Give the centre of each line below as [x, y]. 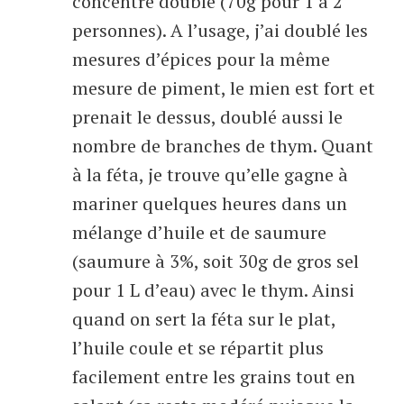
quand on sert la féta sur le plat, [204, 319]
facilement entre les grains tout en [214, 376]
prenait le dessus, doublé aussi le [207, 117]
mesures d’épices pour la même [201, 59]
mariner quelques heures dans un [210, 203]
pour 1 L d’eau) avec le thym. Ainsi [213, 290]
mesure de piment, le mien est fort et [224, 88]
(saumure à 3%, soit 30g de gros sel [216, 261]
